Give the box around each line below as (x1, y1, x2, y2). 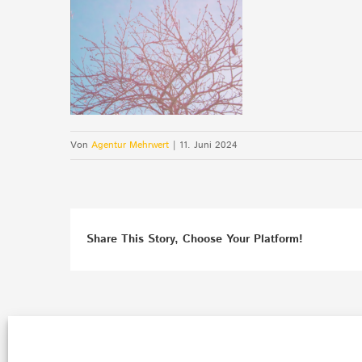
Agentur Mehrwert (91, 137, 169, 152)
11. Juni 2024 (179, 137, 238, 152)
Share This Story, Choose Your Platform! (86, 231, 303, 248)
